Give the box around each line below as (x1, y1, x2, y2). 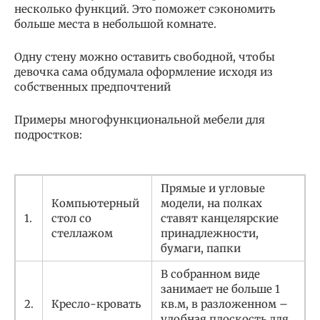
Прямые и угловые (161, 181, 265, 195)
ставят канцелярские (161, 211, 279, 225)
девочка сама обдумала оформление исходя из (14, 64, 273, 79)
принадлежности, (161, 226, 259, 240)
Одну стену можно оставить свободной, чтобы (14, 49, 275, 64)
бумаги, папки (161, 241, 241, 255)
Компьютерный (51, 196, 139, 210)
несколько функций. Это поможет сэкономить (14, 1, 275, 16)
